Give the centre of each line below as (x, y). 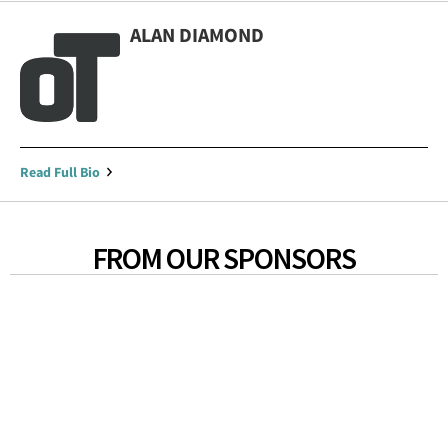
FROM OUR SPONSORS (224, 258)
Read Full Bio (60, 172)
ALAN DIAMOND (197, 35)
